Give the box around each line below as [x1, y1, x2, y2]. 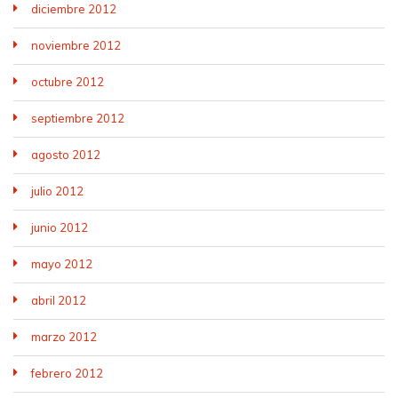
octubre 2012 [31, 75, 104, 89]
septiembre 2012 [31, 111, 124, 125]
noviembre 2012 [31, 38, 121, 52]
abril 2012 [31, 293, 86, 307]
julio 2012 [31, 184, 84, 198]
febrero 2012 [31, 366, 103, 380]
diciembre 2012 [31, 2, 116, 16]
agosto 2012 [31, 147, 100, 162]
